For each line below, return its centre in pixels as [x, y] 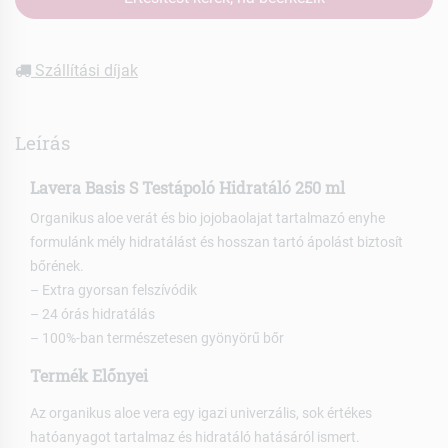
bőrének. [57, 266]
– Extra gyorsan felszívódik [113, 290]
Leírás [42, 142]
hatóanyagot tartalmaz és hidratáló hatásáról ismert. [195, 437]
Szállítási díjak [84, 70]
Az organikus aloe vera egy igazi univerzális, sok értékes [201, 413]
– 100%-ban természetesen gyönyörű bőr [157, 338]
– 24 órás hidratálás [92, 314]
